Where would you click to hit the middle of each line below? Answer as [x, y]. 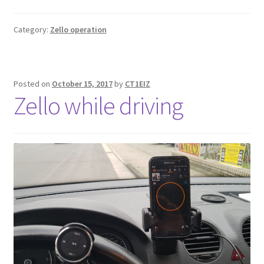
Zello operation [78, 29]
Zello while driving [98, 105]
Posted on [32, 83]
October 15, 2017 [82, 83]
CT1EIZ [137, 83]
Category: [32, 29]
